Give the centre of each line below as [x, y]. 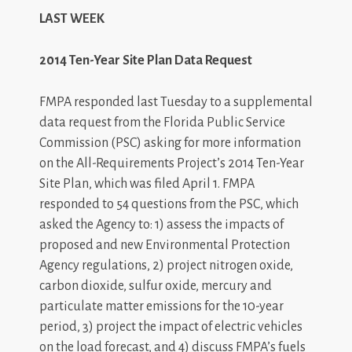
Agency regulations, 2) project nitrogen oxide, [166, 266]
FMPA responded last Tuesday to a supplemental [176, 102]
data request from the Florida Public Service [162, 123]
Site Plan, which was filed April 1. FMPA [147, 184]
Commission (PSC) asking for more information [170, 143]
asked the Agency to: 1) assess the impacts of [161, 225]
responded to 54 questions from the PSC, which [169, 204]
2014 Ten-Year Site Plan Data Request [146, 60]
